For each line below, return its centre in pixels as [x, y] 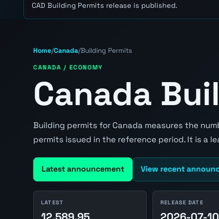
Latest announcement [83, 169]
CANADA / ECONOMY [68, 68]
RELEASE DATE [182, 203]
